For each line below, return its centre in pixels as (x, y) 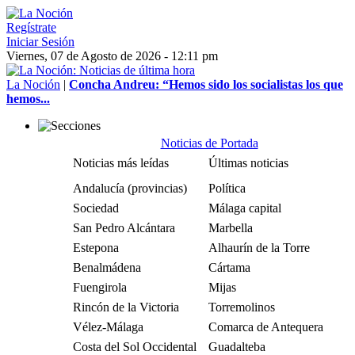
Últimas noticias (248, 163)
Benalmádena (107, 267)
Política (227, 188)
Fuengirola (100, 287)
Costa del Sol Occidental (135, 347)
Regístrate (31, 27)
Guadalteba (237, 347)
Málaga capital (245, 208)
